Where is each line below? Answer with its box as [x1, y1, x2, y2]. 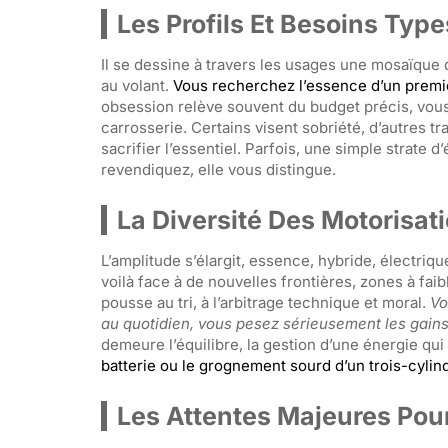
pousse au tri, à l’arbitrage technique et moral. [100, 292, 430, 312]
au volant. [100, 75, 173, 95]
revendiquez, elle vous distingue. [100, 159, 336, 179]
